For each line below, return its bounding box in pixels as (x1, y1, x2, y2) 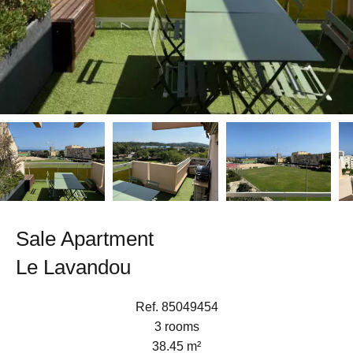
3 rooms (154, 320, 199, 333)
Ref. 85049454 (135, 300, 218, 314)
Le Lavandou (16, 255, 131, 279)
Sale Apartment (16, 227, 154, 251)
